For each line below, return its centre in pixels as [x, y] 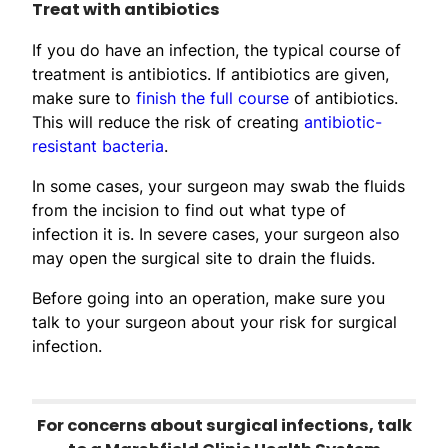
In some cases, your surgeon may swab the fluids [218, 185]
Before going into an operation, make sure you [208, 297]
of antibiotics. [343, 97]
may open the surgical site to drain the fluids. [203, 257]
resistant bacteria [98, 145]
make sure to [84, 97]
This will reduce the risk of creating [168, 121]
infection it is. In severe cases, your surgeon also [216, 233]
